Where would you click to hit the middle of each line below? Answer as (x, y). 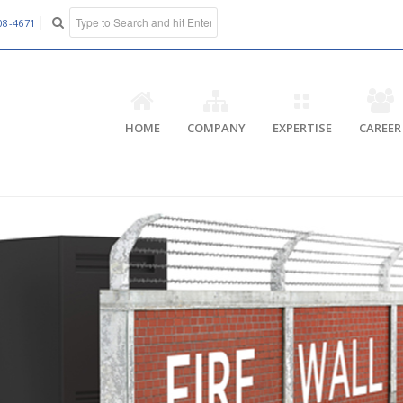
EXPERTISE (302, 128)
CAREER (380, 128)
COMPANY (216, 128)
